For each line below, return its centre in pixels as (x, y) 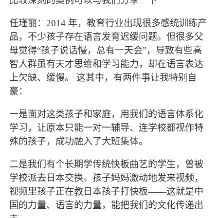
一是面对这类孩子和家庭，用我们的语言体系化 (107, 114)
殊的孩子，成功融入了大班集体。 (79, 141)
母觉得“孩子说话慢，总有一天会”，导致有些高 (106, 50)
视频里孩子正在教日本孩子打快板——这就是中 (107, 191)
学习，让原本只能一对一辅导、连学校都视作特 (107, 127)
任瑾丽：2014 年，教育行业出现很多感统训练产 (108, 23)
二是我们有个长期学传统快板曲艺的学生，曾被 (107, 164)
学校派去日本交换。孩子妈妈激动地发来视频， (107, 178)
